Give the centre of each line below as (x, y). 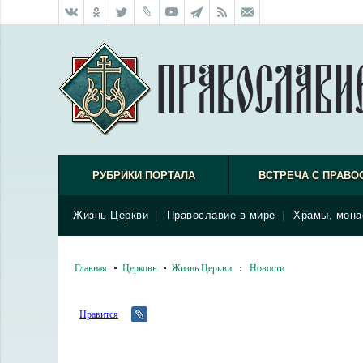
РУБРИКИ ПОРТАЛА (143, 175)
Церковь (139, 267)
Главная (91, 267)
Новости (267, 267)
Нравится (99, 314)
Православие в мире (221, 215)
